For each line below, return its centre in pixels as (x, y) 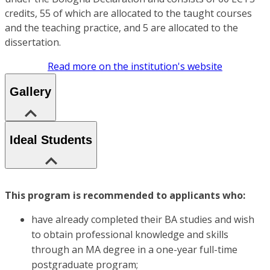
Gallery (30, 92)
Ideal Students (51, 140)
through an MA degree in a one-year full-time (134, 250)
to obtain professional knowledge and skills (130, 235)
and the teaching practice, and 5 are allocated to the (121, 27)
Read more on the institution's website (135, 66)
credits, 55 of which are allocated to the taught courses (128, 13)
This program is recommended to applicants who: (125, 196)
